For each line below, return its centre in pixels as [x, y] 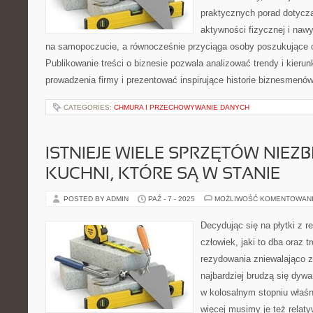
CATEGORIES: [89, 107]
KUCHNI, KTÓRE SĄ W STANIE [163, 175]
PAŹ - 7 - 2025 [172, 199]
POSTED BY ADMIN [97, 199]
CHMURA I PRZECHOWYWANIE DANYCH [182, 107]
